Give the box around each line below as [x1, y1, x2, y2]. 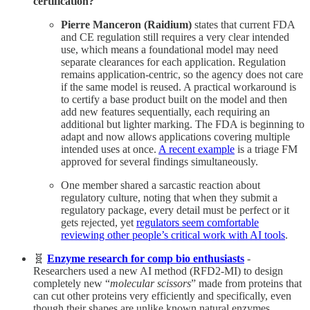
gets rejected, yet [61, 216, 136, 228]
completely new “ [33, 277, 110, 289]
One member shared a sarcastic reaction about [61, 179, 260, 191]
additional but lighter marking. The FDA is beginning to [61, 118, 304, 130]
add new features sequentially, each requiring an [61, 105, 270, 118]
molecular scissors [110, 277, 191, 289]
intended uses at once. [61, 143, 158, 155]
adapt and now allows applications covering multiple [61, 130, 290, 143]
